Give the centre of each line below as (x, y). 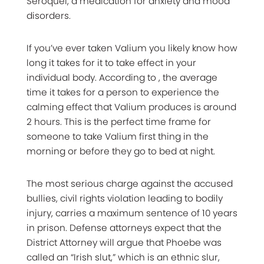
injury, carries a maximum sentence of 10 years (132, 213)
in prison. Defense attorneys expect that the (124, 227)
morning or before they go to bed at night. (121, 151)
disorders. (49, 15)
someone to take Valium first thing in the (118, 136)
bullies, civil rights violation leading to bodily (125, 198)
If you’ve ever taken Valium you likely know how (132, 48)
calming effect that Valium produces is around (131, 107)
